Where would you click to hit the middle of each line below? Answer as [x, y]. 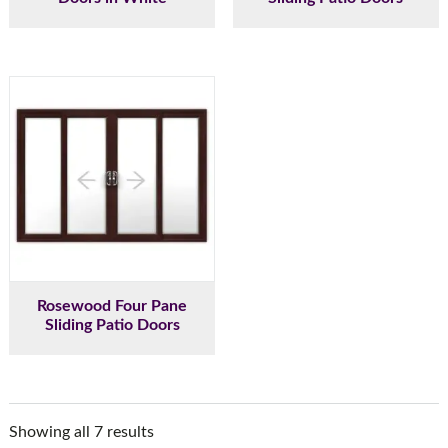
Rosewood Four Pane [112, 306]
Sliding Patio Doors [112, 325]
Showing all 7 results [81, 432]
